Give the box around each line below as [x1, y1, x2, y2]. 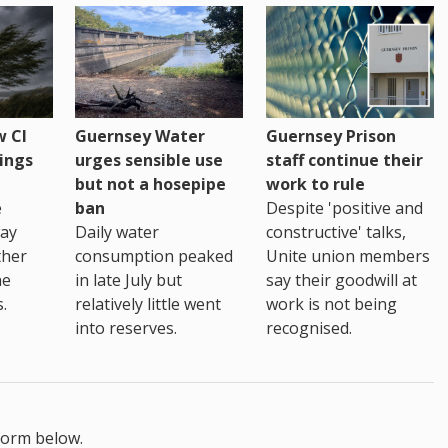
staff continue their [265, 149, 423, 172]
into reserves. [75, 317, 178, 340]
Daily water [75, 221, 160, 244]
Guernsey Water [75, 125, 206, 148]
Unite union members [265, 245, 430, 268]
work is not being [265, 293, 397, 316]
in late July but [75, 269, 183, 292]
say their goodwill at [265, 269, 417, 292]
